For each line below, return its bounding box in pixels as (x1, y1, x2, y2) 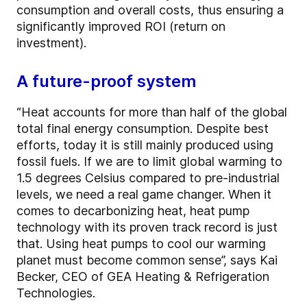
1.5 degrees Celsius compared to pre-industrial (16, 171, 280, 186)
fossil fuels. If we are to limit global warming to (16, 154, 282, 169)
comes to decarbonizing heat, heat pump (16, 204, 249, 219)
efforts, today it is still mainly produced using (16, 138, 273, 153)
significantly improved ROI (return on (16, 19, 225, 34)
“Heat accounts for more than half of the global (16, 105, 287, 120)
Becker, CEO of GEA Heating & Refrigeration (16, 269, 269, 284)
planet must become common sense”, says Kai (16, 253, 278, 268)
